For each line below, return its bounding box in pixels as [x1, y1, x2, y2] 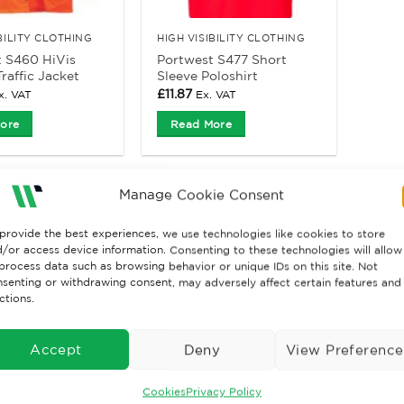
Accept [30, 341, 82, 357]
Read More [170, 117, 233, 130]
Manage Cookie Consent [119, 187, 285, 203]
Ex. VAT [196, 88, 237, 101]
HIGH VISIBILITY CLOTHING [157, 32, 306, 44]
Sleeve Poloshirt [157, 68, 259, 83]
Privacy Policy [185, 385, 262, 398]
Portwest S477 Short [157, 51, 288, 67]
